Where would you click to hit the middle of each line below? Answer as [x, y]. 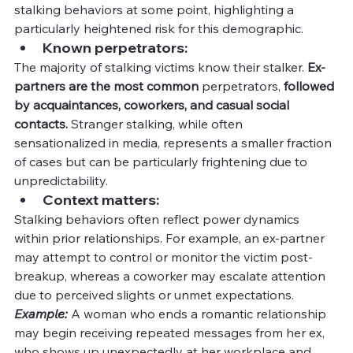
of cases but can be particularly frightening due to [162, 161]
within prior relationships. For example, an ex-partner [171, 238]
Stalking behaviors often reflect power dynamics [158, 219]
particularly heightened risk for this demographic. [159, 28]
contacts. [43, 123]
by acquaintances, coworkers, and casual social [153, 104]
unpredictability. [61, 180]
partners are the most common [106, 85]
